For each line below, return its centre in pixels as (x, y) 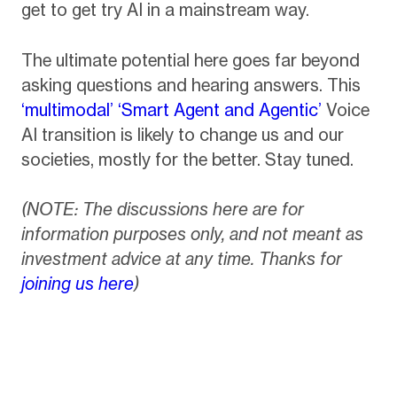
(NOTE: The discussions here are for (162, 210)
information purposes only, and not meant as (192, 234)
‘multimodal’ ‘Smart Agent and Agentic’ (171, 109)
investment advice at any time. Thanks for (181, 259)
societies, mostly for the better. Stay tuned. (187, 159)
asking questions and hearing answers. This (191, 85)
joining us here (77, 284)
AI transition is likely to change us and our (182, 134)
